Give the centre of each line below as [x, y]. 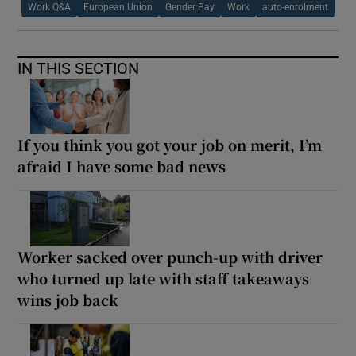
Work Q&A [49, 7]
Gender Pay [190, 7]
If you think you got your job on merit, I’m [170, 144]
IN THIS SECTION [79, 68]
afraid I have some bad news [122, 166]
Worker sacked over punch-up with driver [170, 256]
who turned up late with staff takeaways [164, 278]
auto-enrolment [295, 7]
